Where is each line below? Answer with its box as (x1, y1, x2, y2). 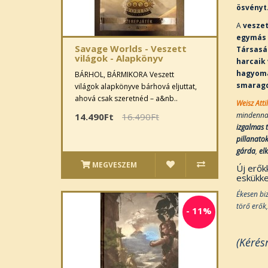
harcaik (236, 56, 266, 66)
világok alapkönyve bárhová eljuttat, (75, 81, 197, 92)
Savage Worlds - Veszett (75, 42, 187, 54)
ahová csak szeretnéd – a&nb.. (75, 93, 178, 103)
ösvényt (236, 2, 267, 13)
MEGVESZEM (92, 160, 137, 170)
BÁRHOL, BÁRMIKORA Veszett (75, 69, 174, 80)
